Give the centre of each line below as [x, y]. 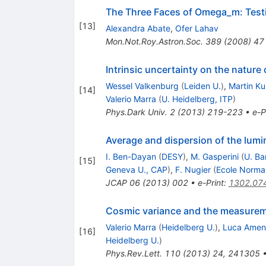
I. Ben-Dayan [131, 156]
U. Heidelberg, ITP [197, 99]
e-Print [210, 182]
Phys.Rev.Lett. [134, 253]
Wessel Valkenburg [142, 85]
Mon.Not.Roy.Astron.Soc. [154, 41]
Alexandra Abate [138, 28]
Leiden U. [202, 85]
